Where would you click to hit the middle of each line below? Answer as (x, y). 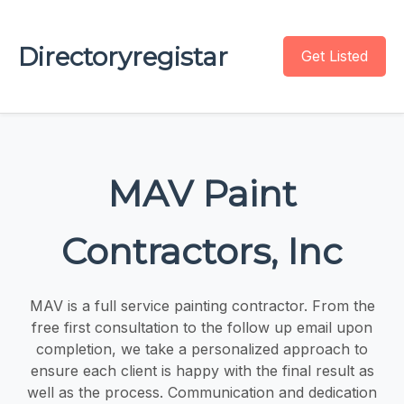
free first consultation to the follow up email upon (202, 327)
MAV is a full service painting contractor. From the (202, 305)
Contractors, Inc (202, 251)
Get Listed (335, 56)
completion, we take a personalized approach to (202, 349)
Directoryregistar (123, 56)
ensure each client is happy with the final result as (202, 370)
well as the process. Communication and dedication (202, 392)
